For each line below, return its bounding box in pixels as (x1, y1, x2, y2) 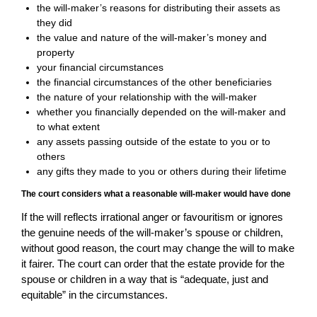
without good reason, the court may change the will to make (21, 242, 294, 255)
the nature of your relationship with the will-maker (37, 91, 258, 103)
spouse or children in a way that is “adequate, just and (21, 273, 268, 286)
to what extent (37, 121, 100, 133)
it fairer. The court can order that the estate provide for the (21, 258, 284, 270)
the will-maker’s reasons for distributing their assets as (37, 2, 281, 14)
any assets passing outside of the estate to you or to (37, 136, 271, 148)
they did (37, 17, 73, 29)
